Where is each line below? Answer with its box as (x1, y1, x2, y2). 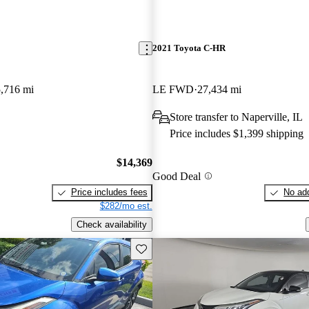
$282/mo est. (99, 201, 152, 212)
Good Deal (152, 170, 201, 182)
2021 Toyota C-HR (152, 43, 226, 54)
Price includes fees (70, 187, 148, 198)
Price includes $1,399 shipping (169, 127, 303, 139)
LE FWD (152, 83, 194, 95)
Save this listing (134, 242, 199, 253)
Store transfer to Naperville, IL (169, 110, 303, 123)
